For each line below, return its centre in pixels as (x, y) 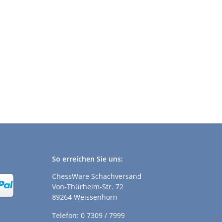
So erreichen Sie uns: (87, 159)
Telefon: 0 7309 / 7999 (88, 216)
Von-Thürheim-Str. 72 (87, 187)
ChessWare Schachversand (97, 176)
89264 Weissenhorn (84, 197)
